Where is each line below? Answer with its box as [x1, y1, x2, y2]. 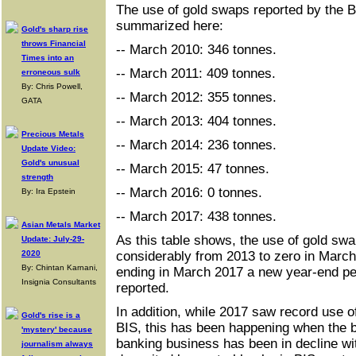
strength [21, 172, 53, 181]
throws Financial [21, 39, 86, 48]
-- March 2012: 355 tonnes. [116, 90, 277, 105]
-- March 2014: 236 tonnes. [116, 137, 277, 153]
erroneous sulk [21, 68, 80, 76]
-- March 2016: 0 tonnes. [116, 185, 262, 200]
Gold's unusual [21, 158, 79, 167]
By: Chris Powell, [21, 82, 83, 91]
